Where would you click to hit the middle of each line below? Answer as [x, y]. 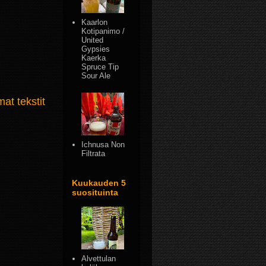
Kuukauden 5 [99, 183]
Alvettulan [99, 259]
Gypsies [96, 49]
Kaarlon [95, 23]
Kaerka [94, 58]
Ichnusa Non [103, 145]
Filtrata [94, 154]
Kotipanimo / [103, 31]
